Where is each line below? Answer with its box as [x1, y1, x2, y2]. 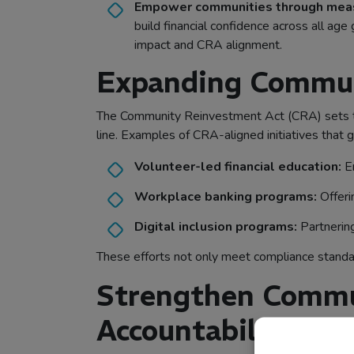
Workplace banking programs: [134, 188, 317, 206]
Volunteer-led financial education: [134, 158, 341, 176]
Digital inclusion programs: [134, 218, 297, 236]
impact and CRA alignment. [134, 36, 282, 55]
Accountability [96, 313, 295, 349]
